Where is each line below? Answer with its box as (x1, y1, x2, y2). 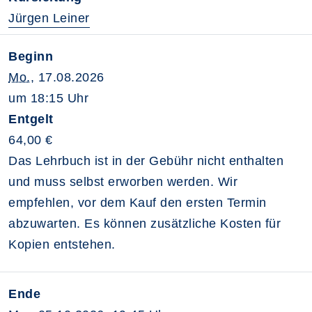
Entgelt (8, 112, 54, 126)
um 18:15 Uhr (8, 91, 88, 105)
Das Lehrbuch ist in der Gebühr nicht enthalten (8, 154, 283, 168)
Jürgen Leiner (8, 11, 90, 25)
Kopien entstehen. (8, 237, 116, 251)
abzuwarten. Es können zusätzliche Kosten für (8, 217, 281, 231)
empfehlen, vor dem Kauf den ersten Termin (8, 196, 267, 210)
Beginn (8, 49, 53, 63)
